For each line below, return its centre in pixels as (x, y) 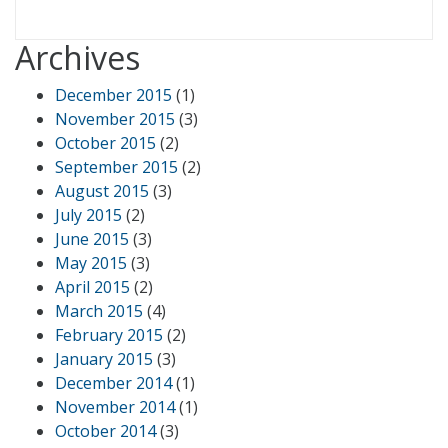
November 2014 (115, 406)
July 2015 (88, 214)
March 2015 (99, 310)
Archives (77, 57)
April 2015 (92, 286)
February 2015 (109, 334)
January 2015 (104, 358)
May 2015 (91, 262)
